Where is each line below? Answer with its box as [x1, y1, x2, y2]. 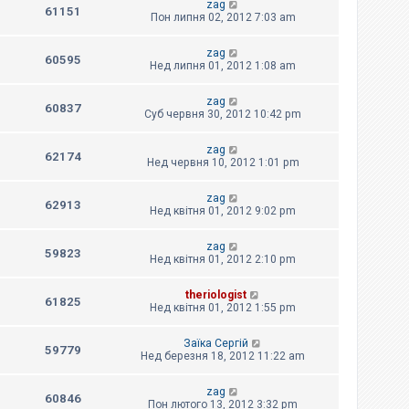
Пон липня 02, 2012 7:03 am [150, 11, 296, 25]
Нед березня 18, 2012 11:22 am [141, 350, 305, 363]
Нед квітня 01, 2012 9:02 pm [150, 204, 296, 218]
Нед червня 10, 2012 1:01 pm [146, 156, 299, 170]
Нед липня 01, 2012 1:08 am [150, 59, 296, 73]
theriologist [184, 288, 246, 302]
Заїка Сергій [183, 337, 248, 351]
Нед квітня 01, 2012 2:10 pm [150, 253, 296, 267]
